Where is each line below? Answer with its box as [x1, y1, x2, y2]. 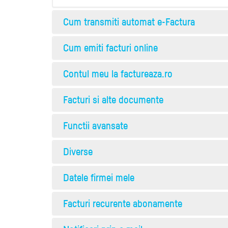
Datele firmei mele [63, 171, 134, 184]
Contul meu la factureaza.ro [63, 67, 173, 80]
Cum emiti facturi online [63, 41, 158, 54]
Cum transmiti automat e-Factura [63, 15, 195, 28]
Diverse [63, 145, 93, 158]
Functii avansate [63, 119, 128, 132]
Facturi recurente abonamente [63, 197, 182, 210]
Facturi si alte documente [63, 93, 163, 106]
